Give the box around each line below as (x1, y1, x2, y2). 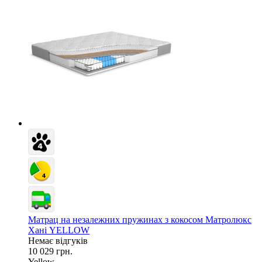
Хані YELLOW (28, 225, 89, 235)
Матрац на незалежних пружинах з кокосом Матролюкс (28, 214, 251, 225)
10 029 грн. (28, 246, 73, 256)
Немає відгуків (28, 235, 88, 246)
